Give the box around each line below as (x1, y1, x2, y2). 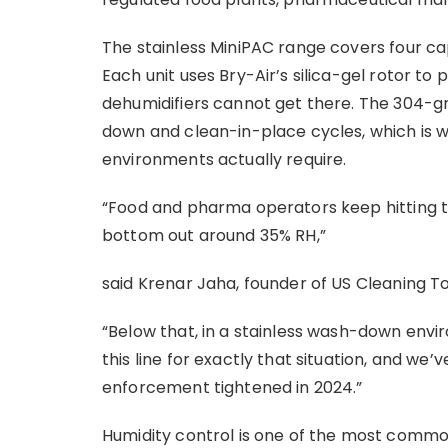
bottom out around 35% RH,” (102, 224, 326, 247)
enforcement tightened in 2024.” (102, 376, 363, 399)
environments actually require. (102, 148, 347, 171)
